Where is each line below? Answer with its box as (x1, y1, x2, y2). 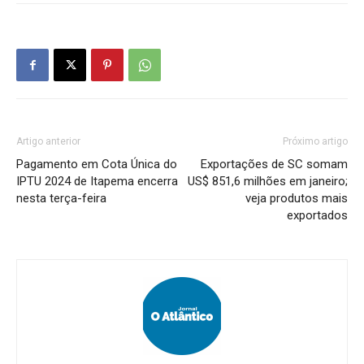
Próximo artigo (283, 136, 348, 148)
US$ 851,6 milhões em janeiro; (188, 174, 348, 189)
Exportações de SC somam (201, 157, 348, 172)
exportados (287, 208, 348, 223)
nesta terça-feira (16, 191, 106, 206)
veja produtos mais (245, 191, 348, 206)
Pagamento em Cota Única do (16, 157, 177, 172)
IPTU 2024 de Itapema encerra (16, 174, 178, 189)
